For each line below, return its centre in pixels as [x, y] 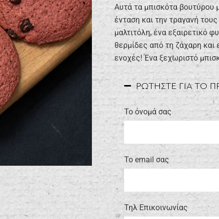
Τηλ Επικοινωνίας [156, 208]
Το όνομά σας [148, 112]
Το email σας [147, 160]
